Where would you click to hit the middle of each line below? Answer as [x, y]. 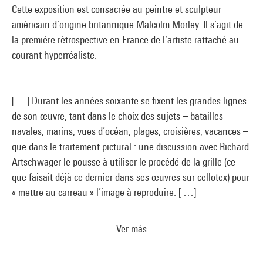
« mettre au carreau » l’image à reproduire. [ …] [104, 192]
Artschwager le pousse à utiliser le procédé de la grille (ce [124, 161]
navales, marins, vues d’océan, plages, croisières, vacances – [130, 131]
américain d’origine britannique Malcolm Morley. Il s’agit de [127, 24]
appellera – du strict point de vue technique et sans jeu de [125, 253]
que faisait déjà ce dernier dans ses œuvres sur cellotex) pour [131, 177]
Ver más [131, 228]
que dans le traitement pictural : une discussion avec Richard [130, 146]
